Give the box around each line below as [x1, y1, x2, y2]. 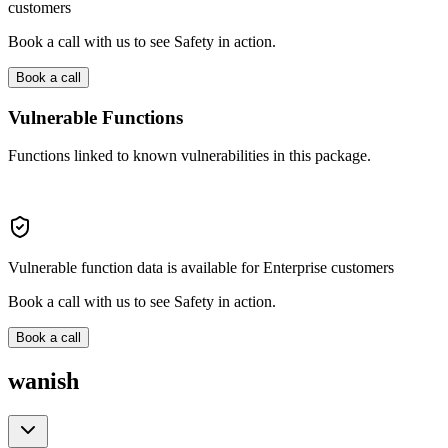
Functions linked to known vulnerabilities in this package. [8, 147, 371, 165]
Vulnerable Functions [8, 106, 183, 128]
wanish [8, 368, 79, 395]
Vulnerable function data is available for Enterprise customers [8, 259, 394, 277]
